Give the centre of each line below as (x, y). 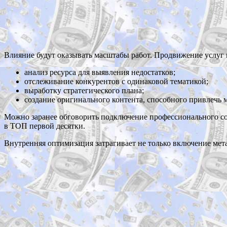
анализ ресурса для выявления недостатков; (100, 72)
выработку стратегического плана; (84, 91)
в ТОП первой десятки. (45, 126)
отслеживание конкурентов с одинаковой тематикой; (116, 82)
